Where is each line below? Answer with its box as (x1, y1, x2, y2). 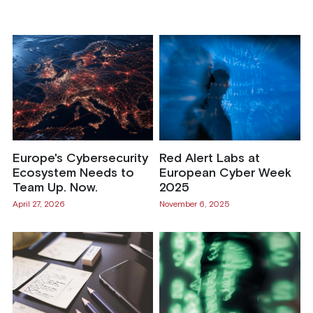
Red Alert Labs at (159, 152, 260, 165)
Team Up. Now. (12, 181, 98, 194)
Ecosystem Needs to (12, 166, 134, 180)
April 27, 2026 (12, 201, 65, 210)
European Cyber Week (159, 166, 291, 180)
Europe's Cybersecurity (12, 152, 148, 165)
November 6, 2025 (159, 201, 230, 210)
